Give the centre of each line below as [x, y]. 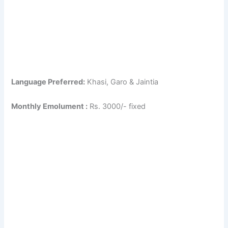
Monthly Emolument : [50, 106]
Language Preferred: [48, 82]
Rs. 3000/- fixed [117, 106]
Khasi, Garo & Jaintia [122, 82]
